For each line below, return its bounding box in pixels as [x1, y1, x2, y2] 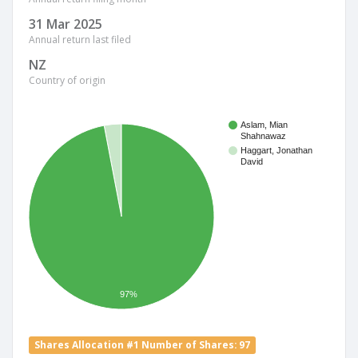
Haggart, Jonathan [241, 145, 312, 156]
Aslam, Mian [241, 120, 288, 130]
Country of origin [29, 74, 105, 87]
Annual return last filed [29, 33, 131, 46]
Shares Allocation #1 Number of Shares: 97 [34, 338, 251, 351]
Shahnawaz [241, 131, 286, 141]
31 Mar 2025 [29, 15, 102, 33]
